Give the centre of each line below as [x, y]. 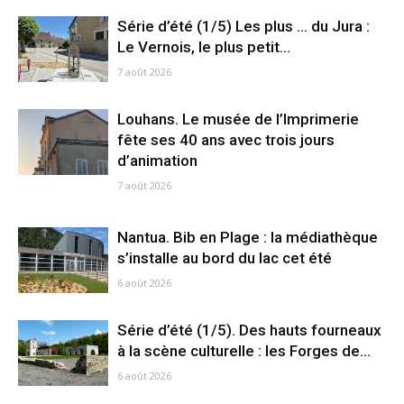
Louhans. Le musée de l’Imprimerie [238, 119]
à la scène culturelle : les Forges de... [244, 351]
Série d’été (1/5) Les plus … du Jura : [243, 26]
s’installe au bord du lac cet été [225, 258]
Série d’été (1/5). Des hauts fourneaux [249, 330]
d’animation [157, 161]
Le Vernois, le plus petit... [204, 47]
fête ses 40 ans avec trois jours [226, 140]
